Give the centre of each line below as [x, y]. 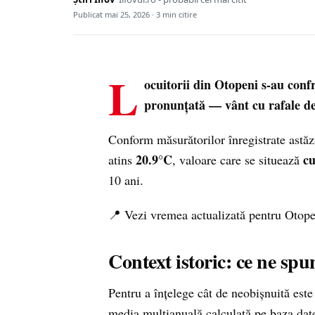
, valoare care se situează [238, 160]
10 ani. [126, 180]
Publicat [89, 14]
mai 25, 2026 [127, 14]
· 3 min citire [173, 14]
